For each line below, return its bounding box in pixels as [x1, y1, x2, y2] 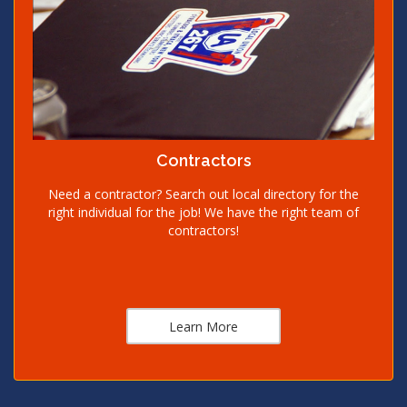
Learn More [169, 317, 238, 335]
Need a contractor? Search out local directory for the [48, 184, 359, 203]
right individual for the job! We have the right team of [48, 203, 359, 221]
